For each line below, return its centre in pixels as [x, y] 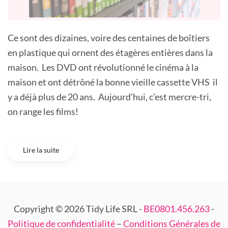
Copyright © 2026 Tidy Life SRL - [79, 209]
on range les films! [43, 112]
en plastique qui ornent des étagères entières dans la [110, 53]
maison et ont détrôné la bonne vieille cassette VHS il [113, 82]
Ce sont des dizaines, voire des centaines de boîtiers [109, 38]
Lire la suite [41, 150]
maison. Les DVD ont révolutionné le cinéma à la [103, 67]
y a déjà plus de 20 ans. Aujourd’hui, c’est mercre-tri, [109, 97]
